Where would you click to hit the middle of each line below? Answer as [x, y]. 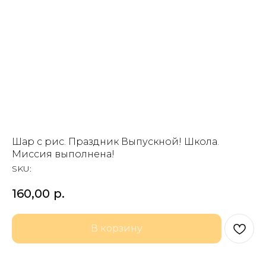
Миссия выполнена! [63, 154]
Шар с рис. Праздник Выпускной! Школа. [115, 142]
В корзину [117, 228]
